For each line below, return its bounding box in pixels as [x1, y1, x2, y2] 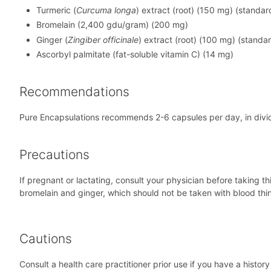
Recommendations [19, 84, 129, 100]
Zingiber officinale [68, 34, 139, 45]
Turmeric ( [36, 4, 76, 15]
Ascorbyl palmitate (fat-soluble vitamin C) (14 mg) [36, 49, 233, 60]
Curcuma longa [76, 4, 136, 15]
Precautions [19, 147, 90, 163]
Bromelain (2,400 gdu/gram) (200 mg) [36, 19, 188, 30]
